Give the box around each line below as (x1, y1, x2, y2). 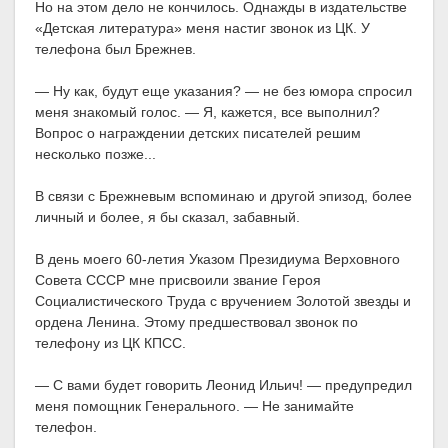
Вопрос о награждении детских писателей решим (35, 125, 361, 142)
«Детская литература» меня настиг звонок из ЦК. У (35, 20, 370, 37)
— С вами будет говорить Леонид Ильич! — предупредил (35, 377, 412, 394)
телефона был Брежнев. (35, 41, 196, 58)
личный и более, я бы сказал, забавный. (35, 209, 300, 226)
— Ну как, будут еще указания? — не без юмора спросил (35, 83, 412, 100)
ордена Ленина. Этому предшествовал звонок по (35, 314, 358, 331)
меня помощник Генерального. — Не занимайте (35, 398, 354, 415)
